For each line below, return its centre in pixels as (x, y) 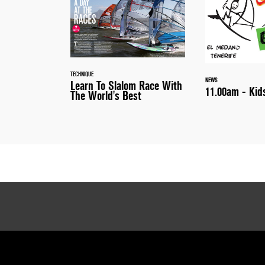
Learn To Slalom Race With (126, 86)
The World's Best (106, 96)
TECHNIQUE (82, 74)
